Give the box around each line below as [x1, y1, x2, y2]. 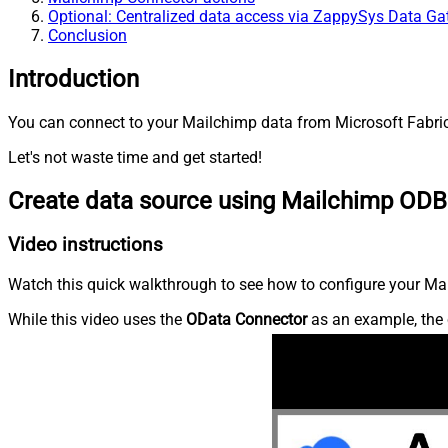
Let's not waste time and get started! [8, 147, 262, 167]
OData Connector [186, 310, 307, 330]
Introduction [8, 64, 139, 93]
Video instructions [8, 234, 163, 257]
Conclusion [48, 25, 127, 45]
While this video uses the [8, 310, 186, 330]
